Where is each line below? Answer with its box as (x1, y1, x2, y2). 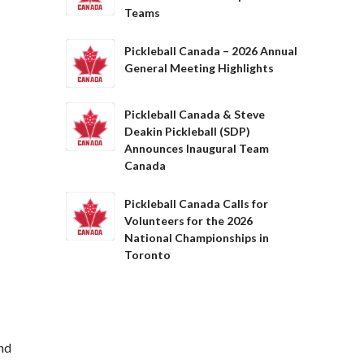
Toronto (124, 248, 171, 262)
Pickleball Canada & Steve (124, 107, 265, 121)
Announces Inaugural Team (124, 141, 269, 155)
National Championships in (124, 231, 269, 245)
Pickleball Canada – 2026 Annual (124, 44, 297, 58)
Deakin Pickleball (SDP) (124, 124, 250, 138)
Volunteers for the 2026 (124, 214, 253, 227)
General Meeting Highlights (124, 61, 274, 75)
